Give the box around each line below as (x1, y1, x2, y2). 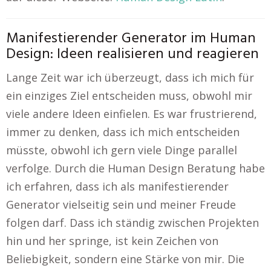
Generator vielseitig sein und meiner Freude (6, 197, 236, 212)
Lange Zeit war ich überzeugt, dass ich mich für (6, 70, 254, 85)
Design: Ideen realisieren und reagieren (6, 43, 259, 66)
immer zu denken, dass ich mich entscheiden (6, 125, 240, 139)
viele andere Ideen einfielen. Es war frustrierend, (6, 106, 257, 121)
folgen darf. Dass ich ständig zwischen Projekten (6, 215, 259, 230)
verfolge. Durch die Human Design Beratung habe (6, 161, 265, 175)
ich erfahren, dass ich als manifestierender (6, 179, 229, 194)
